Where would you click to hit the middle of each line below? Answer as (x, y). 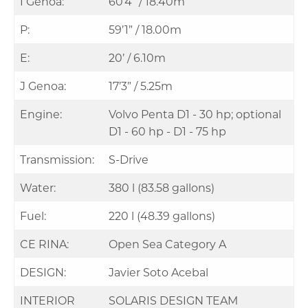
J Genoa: (43, 85)
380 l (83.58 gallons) (162, 187)
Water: (38, 187)
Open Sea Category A (167, 243)
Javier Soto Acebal (158, 272)
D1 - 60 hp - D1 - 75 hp (167, 131)
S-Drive (129, 159)
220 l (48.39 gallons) (162, 215)
